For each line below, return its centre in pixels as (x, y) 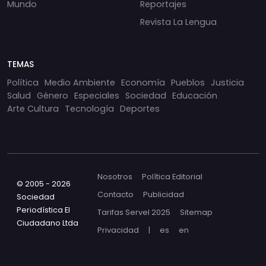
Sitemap (197, 213)
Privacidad (118, 230)
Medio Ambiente (80, 83)
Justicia (227, 83)
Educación (195, 96)
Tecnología (89, 109)
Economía (143, 83)
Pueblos (188, 83)
